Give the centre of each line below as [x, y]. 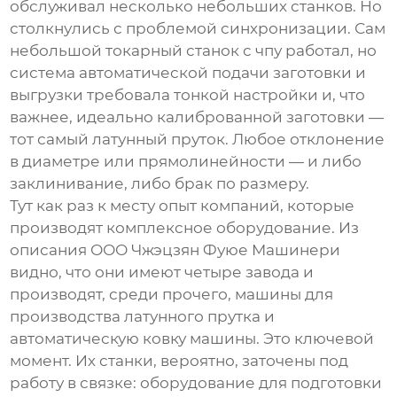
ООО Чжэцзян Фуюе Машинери [216, 250]
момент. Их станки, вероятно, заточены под [179, 361]
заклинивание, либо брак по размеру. [160, 184]
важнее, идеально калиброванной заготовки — [197, 117]
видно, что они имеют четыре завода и [162, 272]
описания [51, 250]
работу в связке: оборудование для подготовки [196, 383]
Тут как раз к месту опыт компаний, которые [183, 206]
